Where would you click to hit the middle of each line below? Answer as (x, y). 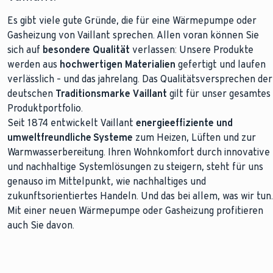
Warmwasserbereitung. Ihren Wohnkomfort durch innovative (139, 152)
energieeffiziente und (184, 123)
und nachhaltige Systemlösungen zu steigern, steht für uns (135, 167)
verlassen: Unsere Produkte (192, 50)
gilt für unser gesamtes (219, 94)
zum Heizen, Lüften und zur (194, 137)
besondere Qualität (86, 50)
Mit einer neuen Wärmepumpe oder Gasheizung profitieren (135, 211)
